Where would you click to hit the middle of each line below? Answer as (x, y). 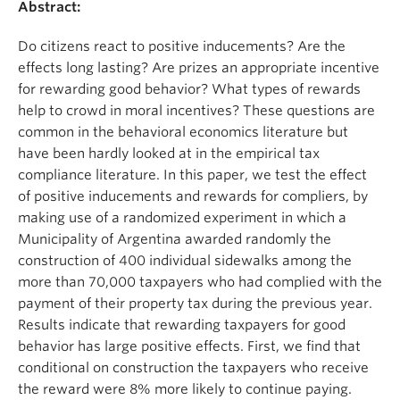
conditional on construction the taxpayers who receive (193, 368)
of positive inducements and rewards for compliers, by (193, 196)
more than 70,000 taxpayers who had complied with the (200, 282)
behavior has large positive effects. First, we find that (189, 346)
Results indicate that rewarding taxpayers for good (182, 325)
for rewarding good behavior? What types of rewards (189, 89)
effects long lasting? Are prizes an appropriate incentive (199, 68)
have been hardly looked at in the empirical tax (169, 154)
